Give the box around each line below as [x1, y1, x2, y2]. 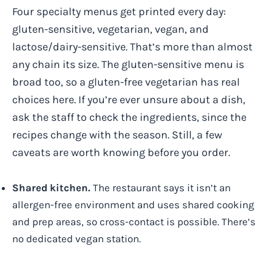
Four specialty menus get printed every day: [12, 4, 226, 18]
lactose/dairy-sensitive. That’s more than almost [12, 39, 253, 53]
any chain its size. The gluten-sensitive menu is [12, 57, 244, 71]
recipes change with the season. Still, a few [12, 127, 222, 141]
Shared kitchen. [12, 181, 90, 194]
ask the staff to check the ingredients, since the [12, 110, 246, 124]
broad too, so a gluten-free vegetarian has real [12, 75, 240, 89]
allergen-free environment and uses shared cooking [12, 198, 254, 211]
